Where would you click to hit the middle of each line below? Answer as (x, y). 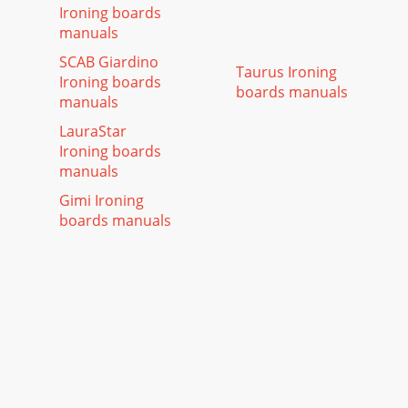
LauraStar (93, 131)
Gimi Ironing (102, 200)
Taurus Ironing (286, 72)
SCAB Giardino (109, 62)
